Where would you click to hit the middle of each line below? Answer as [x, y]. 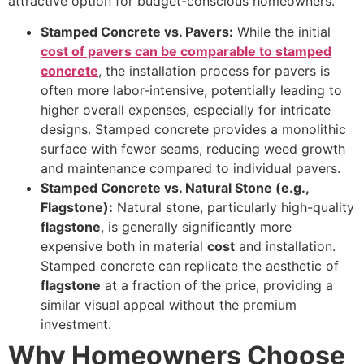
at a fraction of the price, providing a [217, 286]
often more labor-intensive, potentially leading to [191, 91]
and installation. [285, 247]
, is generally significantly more [196, 227]
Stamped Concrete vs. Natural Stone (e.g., [175, 188]
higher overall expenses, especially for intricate [186, 110]
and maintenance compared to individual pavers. [191, 169]
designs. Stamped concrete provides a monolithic [193, 130]
